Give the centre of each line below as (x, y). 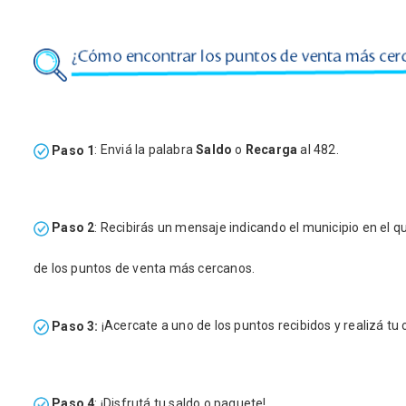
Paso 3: (74, 326)
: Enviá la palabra (145, 150)
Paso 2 (72, 228)
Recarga (271, 150)
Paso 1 (72, 150)
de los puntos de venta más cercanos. (145, 269)
